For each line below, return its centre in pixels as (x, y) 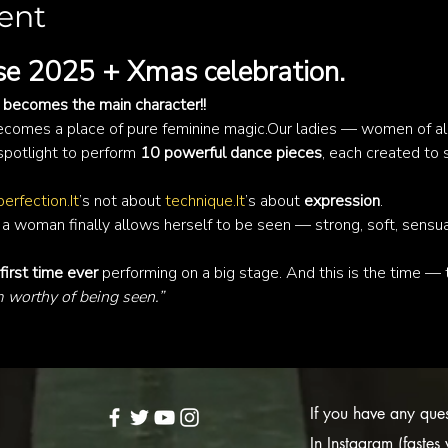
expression (341, 201)
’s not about (121, 201)
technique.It (204, 201)
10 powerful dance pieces (230, 153)
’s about (274, 201)
